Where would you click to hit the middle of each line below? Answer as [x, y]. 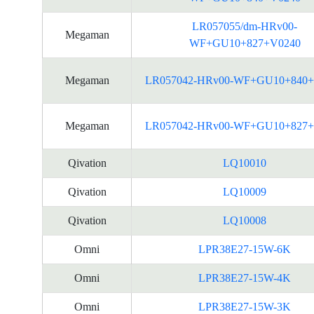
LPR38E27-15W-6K [245, 249]
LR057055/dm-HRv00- [245, 26]
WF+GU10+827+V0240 [245, 43]
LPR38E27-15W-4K [245, 278]
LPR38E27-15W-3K [245, 307]
